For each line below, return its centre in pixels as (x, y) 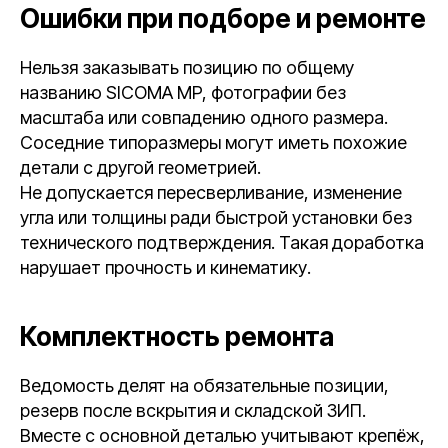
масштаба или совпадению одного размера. (204, 117)
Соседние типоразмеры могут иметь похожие (213, 142)
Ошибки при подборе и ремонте (223, 18)
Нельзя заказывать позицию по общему (187, 67)
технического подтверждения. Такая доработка (222, 242)
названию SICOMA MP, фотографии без (183, 92)
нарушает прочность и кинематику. (165, 267)
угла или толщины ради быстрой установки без (216, 217)
